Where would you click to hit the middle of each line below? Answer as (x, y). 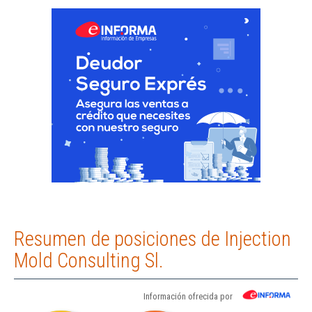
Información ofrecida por (188, 297)
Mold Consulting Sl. (89, 261)
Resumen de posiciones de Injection (153, 239)
